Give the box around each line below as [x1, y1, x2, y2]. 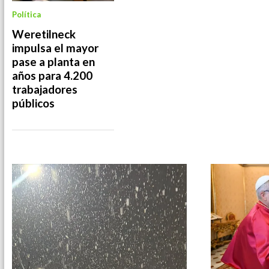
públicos [12, 96, 55, 110]
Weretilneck [12, 27, 76, 41]
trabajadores [12, 82, 77, 96]
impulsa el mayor [12, 41, 98, 55]
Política [12, 9, 41, 19]
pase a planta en [12, 55, 95, 68]
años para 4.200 [12, 68, 92, 82]
